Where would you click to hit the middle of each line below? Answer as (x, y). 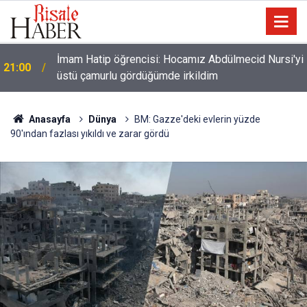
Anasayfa (48, 119)
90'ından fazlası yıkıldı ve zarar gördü (90, 134)
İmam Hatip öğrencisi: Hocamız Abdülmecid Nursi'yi (180, 59)
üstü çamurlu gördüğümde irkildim (137, 76)
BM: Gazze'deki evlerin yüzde (197, 119)
